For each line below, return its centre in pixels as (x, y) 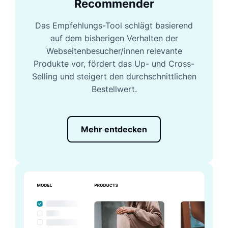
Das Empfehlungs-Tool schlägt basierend (114, 26)
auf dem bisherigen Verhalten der (114, 38)
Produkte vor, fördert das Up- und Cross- (114, 64)
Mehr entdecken (114, 130)
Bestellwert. (114, 89)
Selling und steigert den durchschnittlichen (114, 77)
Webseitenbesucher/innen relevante (114, 51)
